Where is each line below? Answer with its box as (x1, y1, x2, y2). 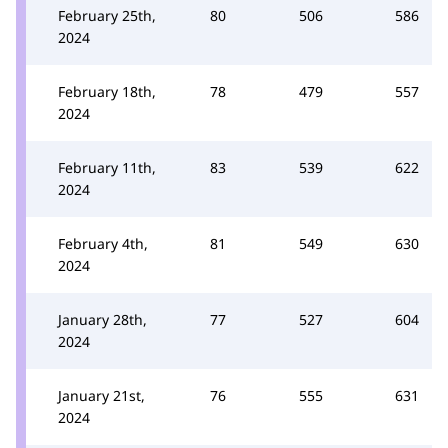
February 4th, (58, 234, 148, 253)
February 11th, (58, 158, 156, 177)
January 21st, (58, 386, 145, 405)
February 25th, (58, 6, 156, 25)
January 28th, (58, 310, 147, 329)
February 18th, (58, 82, 156, 101)
